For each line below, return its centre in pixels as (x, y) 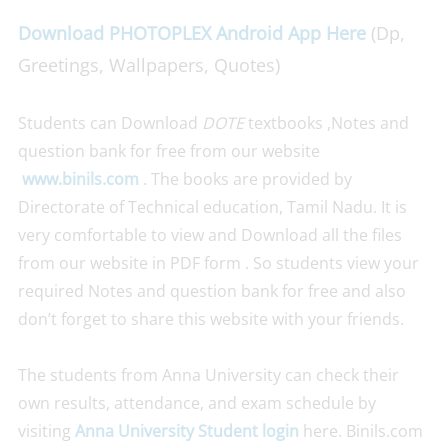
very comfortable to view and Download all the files (209, 235)
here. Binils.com (360, 431)
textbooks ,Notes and (326, 123)
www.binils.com (80, 179)
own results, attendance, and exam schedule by (196, 403)
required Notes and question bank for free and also (211, 291)
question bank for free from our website (168, 151)
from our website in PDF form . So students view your (218, 263)
